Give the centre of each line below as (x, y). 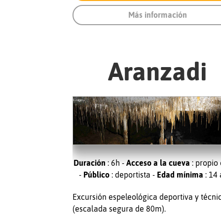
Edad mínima (180, 175)
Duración (90, 163)
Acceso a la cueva (158, 163)
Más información (157, 15)
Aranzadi (157, 72)
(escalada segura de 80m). (119, 209)
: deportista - (133, 175)
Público (96, 175)
